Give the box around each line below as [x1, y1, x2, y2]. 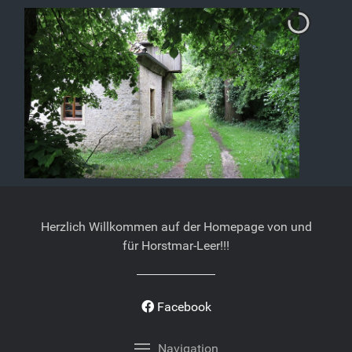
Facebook [156, 299, 211, 314]
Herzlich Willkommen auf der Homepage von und [40, 219, 312, 234]
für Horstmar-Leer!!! [123, 238, 229, 253]
